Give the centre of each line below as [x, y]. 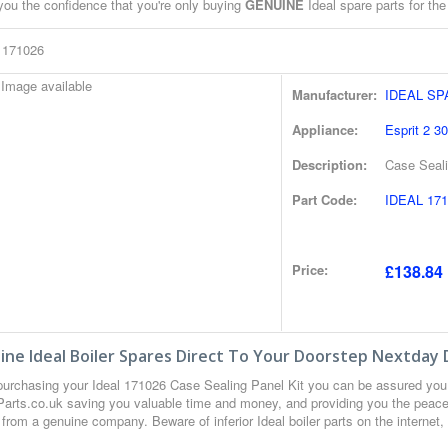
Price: [310, 269]
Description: [329, 164]
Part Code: [324, 199]
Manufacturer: [334, 94]
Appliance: [325, 129]
